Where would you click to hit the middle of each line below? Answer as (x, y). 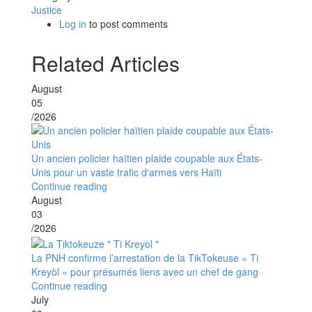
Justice (47, 10)
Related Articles (106, 63)
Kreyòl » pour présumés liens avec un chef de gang (145, 271)
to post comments (127, 24)
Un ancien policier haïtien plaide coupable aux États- (147, 158)
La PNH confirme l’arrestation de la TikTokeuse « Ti (145, 257)
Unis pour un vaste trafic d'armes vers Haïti (126, 172)
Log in (73, 24)
